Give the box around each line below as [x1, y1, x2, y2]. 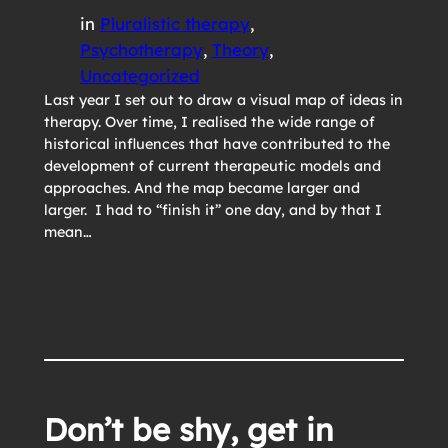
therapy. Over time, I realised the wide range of [43, 112, 375, 131]
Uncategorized [79, 64, 200, 86]
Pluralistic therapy [99, 12, 250, 34]
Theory [211, 38, 269, 60]
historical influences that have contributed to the [43, 134, 390, 153]
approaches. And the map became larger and [43, 178, 360, 197]
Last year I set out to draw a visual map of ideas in [43, 90, 403, 109]
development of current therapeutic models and [43, 156, 381, 175]
